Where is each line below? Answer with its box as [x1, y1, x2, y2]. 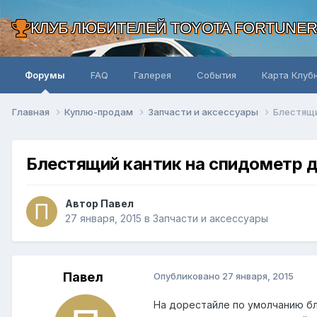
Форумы [25, 69, 65, 81]
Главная [12, 105, 52, 117]
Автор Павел [65, 197, 134, 210]
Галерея [134, 69, 171, 81]
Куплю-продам [64, 105, 135, 117]
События [197, 69, 236, 81]
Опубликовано [154, 270, 222, 282]
